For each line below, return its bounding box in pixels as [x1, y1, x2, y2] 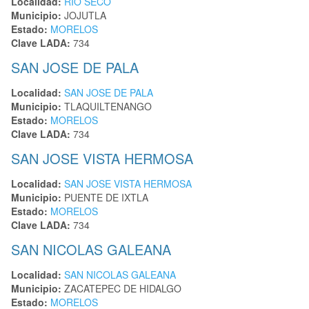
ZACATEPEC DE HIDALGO [61, 281, 181, 296]
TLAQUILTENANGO [61, 99, 152, 114]
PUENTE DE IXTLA [61, 190, 148, 205]
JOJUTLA [61, 8, 106, 23]
